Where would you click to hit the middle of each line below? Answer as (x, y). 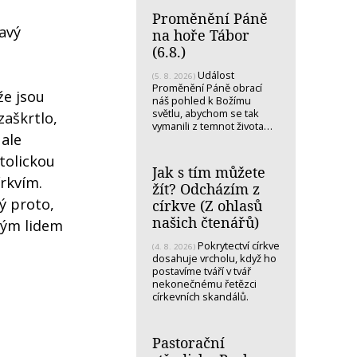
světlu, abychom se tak (206, 113)
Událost (215, 75)
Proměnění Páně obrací (207, 87)
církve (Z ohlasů (207, 205)
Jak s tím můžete (209, 172)
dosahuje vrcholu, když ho (214, 258)
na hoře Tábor (201, 35)
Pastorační (188, 342)
